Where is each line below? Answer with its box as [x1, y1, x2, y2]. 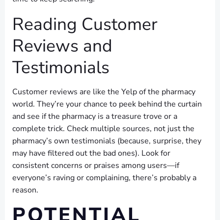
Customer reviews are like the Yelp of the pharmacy [12, 86, 195, 97]
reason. [12, 185, 38, 195]
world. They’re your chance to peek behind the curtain [12, 99, 202, 110]
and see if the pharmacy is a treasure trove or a [12, 111, 177, 122]
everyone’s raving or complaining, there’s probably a [12, 172, 196, 183]
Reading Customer [12, 12, 158, 36]
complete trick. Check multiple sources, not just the [12, 123, 194, 134]
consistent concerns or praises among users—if [12, 160, 179, 171]
